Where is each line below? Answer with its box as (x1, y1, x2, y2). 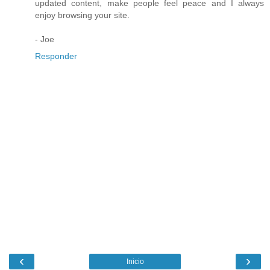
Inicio (126, 257, 144, 266)
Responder (35, 51, 77, 61)
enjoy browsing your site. (35, 10, 130, 20)
